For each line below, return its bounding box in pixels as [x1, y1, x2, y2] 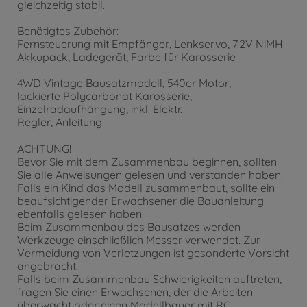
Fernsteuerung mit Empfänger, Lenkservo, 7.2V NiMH [17, 37, 283, 51]
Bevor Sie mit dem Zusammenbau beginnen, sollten [17, 154, 277, 169]
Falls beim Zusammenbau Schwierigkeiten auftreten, [17, 271, 282, 286]
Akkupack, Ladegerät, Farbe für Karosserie [17, 50, 236, 64]
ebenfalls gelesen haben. [17, 206, 144, 221]
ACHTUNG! [17, 141, 71, 156]
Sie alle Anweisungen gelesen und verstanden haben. [17, 167, 283, 182]
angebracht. [17, 258, 78, 273]
